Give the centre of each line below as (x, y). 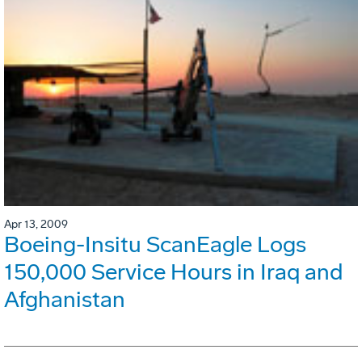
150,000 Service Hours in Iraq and (173, 271)
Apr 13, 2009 (36, 224)
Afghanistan (65, 299)
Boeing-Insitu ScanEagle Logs (155, 244)
